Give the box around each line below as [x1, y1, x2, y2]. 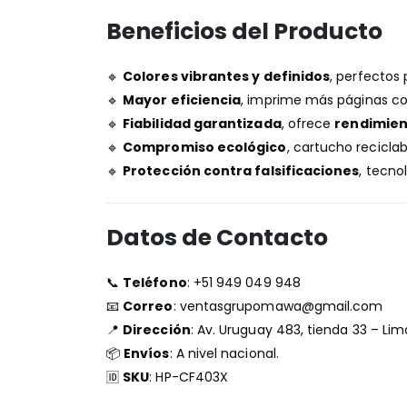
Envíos [124, 343, 170, 362]
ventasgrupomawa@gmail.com [179, 296, 383, 315]
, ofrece [281, 114, 335, 133]
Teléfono [123, 273, 187, 292]
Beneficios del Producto [106, 15, 382, 47]
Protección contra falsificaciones [123, 161, 360, 180]
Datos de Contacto [106, 221, 328, 253]
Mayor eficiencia [123, 90, 242, 109]
